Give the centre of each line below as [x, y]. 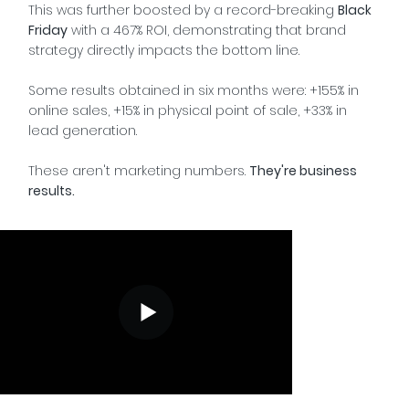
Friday [47, 31]
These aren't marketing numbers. [138, 171]
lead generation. [82, 131]
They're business [303, 171]
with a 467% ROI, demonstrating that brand [206, 31]
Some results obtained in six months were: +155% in [193, 91]
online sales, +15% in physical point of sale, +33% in [187, 111]
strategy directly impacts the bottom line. [163, 51]
